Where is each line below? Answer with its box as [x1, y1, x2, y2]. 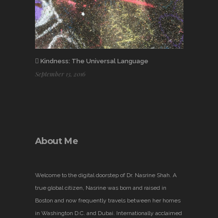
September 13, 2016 [35, 69, 86, 78]
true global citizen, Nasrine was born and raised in [35, 184, 166, 191]
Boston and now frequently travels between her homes [35, 197, 181, 204]
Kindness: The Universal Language [38, 57, 148, 65]
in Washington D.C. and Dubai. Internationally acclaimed [35, 209, 182, 217]
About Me [35, 135, 78, 146]
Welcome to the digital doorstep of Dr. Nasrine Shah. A [35, 171, 177, 179]
